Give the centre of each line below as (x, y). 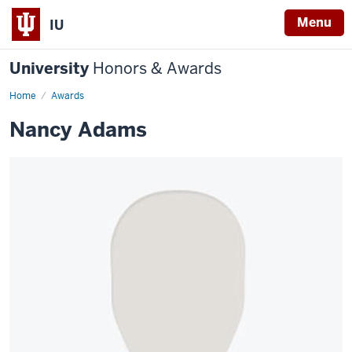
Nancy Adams (78, 130)
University (51, 68)
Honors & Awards (157, 68)
